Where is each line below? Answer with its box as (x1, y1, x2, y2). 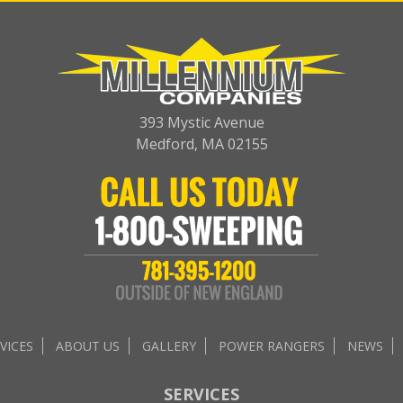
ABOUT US (56, 337, 120, 354)
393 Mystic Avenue (139, 112, 264, 132)
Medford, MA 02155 (135, 134, 268, 154)
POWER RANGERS (219, 337, 325, 354)
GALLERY (142, 337, 196, 354)
